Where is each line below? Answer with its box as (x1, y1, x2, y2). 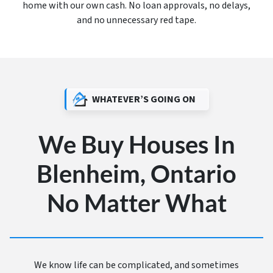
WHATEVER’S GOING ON (91, 93, 196, 107)
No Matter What (46, 188, 227, 218)
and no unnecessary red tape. (77, 13, 196, 27)
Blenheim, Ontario (37, 159, 236, 189)
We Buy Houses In (38, 130, 235, 160)
